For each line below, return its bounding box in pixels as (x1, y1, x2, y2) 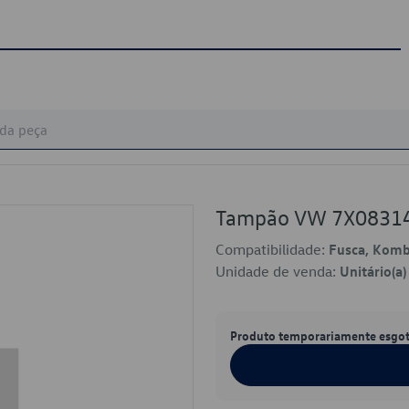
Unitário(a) (340, 262, 406, 280)
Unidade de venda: (215, 262, 340, 280)
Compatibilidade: (215, 240, 329, 258)
